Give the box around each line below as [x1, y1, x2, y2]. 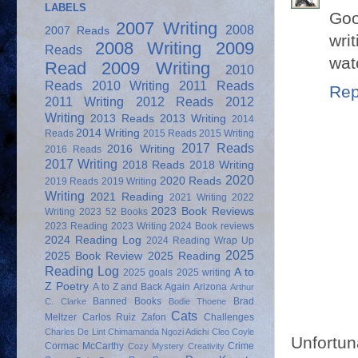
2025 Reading [147, 250, 221, 263]
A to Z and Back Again [92, 281, 191, 293]
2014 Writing [76, 127, 140, 140]
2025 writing [176, 267, 231, 279]
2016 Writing [107, 143, 175, 156]
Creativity [187, 341, 225, 352]
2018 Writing [189, 159, 255, 172]
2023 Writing [110, 221, 167, 233]
